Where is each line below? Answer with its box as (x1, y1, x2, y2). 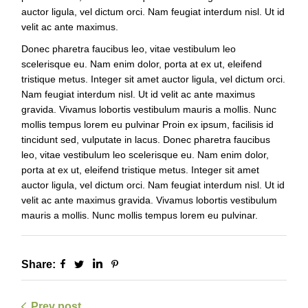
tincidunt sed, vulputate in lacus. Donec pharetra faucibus (21, 134, 271, 146)
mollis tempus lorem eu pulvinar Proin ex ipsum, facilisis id (21, 119, 274, 131)
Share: (21, 258, 56, 271)
